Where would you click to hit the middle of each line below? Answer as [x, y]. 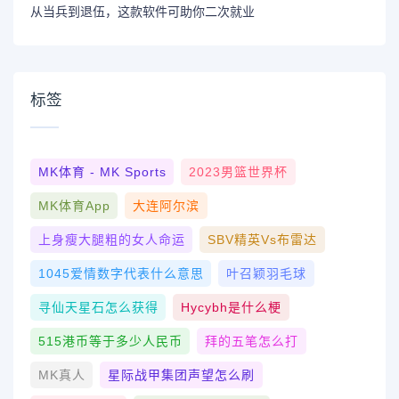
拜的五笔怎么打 [251, 341]
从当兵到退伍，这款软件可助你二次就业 [143, 11]
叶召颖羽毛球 [266, 273]
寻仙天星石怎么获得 [98, 307]
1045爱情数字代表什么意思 [121, 273]
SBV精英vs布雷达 [262, 239]
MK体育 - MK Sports [102, 171]
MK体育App [74, 205]
